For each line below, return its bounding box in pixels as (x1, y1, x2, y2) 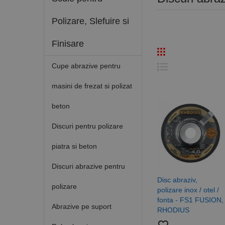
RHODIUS (157, 206, 189, 214)
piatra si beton (52, 142, 97, 150)
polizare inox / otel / (157, 186, 219, 194)
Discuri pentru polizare (52, 122, 123, 130)
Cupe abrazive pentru (52, 61, 121, 70)
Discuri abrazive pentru (52, 162, 125, 170)
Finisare (52, 38, 84, 49)
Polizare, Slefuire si (52, 16, 129, 26)
